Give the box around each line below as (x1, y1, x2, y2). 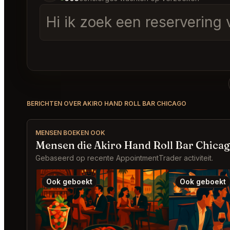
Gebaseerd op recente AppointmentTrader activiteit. (35, 154, 213, 162)
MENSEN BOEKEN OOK (35, 129, 105, 137)
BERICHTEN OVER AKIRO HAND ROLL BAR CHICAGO (27, 100, 186, 107)
